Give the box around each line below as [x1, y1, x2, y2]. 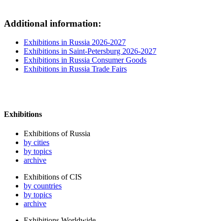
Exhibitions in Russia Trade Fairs [24, 65, 127, 74]
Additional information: [4, 18, 101, 29]
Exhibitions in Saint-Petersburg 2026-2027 [24, 47, 156, 56]
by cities [24, 138, 49, 147]
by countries [24, 181, 62, 190]
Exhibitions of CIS [24, 172, 82, 181]
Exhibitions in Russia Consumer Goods [24, 56, 147, 65]
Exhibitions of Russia [24, 129, 90, 138]
